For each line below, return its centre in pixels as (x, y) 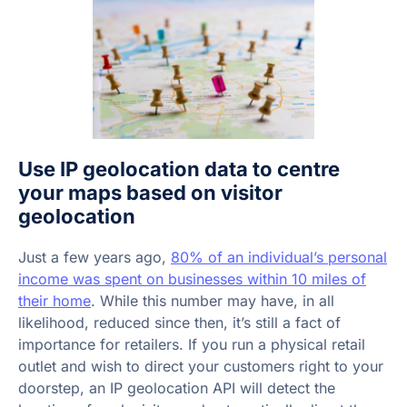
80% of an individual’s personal (279, 258)
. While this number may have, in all (213, 301)
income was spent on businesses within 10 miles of (192, 279)
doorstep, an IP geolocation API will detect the (177, 388)
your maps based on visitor (150, 193)
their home (55, 301)
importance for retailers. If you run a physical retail (192, 345)
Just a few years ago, (94, 258)
